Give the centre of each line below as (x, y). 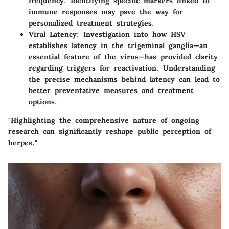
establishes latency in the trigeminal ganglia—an (118, 46)
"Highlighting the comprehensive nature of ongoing (104, 120)
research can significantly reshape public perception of (110, 132)
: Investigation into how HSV (131, 35)
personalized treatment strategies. (91, 23)
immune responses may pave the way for (106, 12)
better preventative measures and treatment (111, 91)
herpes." (23, 143)
